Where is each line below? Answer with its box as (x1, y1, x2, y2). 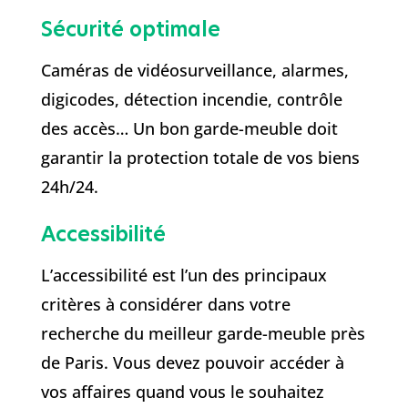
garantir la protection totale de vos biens (40, 146, 360, 168)
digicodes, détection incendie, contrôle (40, 87, 342, 110)
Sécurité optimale (40, 15, 220, 44)
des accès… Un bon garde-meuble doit (40, 117, 338, 139)
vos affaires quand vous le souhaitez (40, 380, 324, 403)
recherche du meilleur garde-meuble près (40, 321, 365, 344)
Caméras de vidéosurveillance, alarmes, (40, 58, 349, 81)
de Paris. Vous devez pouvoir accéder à (40, 351, 344, 373)
